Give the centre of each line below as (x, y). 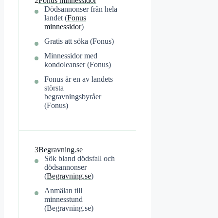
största (54, 88)
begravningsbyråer (73, 97)
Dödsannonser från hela (81, 9)
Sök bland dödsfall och (80, 159)
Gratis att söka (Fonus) (79, 41)
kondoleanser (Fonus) (78, 65)
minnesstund (64, 200)
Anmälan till (63, 191)
